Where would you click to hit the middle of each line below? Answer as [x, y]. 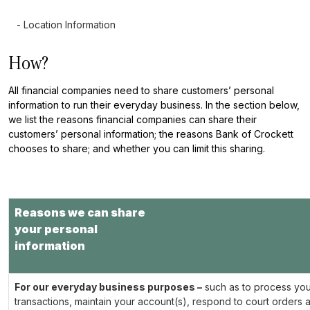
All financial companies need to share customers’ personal [141, 90]
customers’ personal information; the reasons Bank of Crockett [151, 134]
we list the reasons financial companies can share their [133, 119]
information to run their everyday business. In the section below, [154, 105]
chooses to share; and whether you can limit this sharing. [137, 148]
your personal [56, 229]
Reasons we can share [80, 212]
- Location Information [65, 25]
